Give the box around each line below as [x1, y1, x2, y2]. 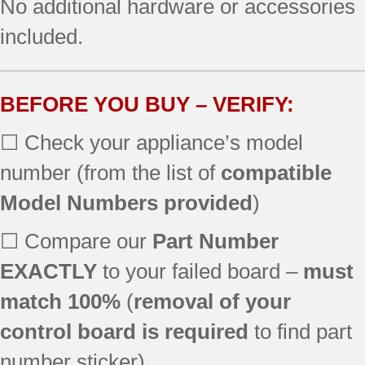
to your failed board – [97, 258, 303, 284]
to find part [248, 319, 352, 344]
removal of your [134, 288, 291, 314]
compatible [221, 160, 332, 185]
